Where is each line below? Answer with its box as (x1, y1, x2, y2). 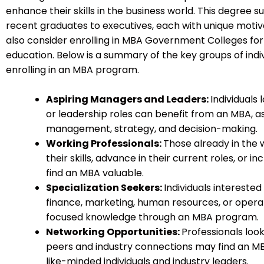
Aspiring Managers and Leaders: (46, 93, 210, 107)
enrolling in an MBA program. (6, 62, 139, 77)
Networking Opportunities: (46, 225, 181, 239)
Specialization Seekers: (46, 181, 164, 195)
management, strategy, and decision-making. (46, 122, 258, 136)
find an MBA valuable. (46, 166, 144, 180)
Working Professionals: (46, 137, 163, 151)
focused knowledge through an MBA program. (46, 210, 259, 225)
